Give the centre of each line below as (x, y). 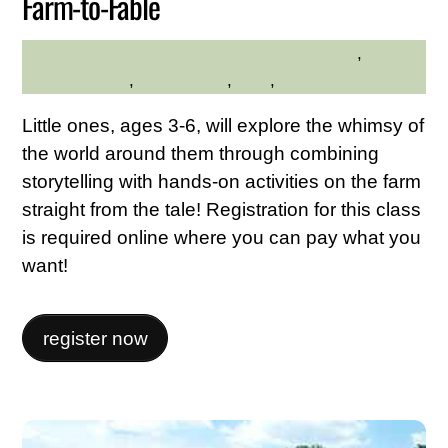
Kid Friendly (183, 80)
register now (95, 338)
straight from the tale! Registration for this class (222, 209)
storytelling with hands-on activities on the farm (222, 181)
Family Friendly (299, 53)
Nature (305, 80)
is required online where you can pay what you (222, 237)
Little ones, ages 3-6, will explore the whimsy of (223, 125)
